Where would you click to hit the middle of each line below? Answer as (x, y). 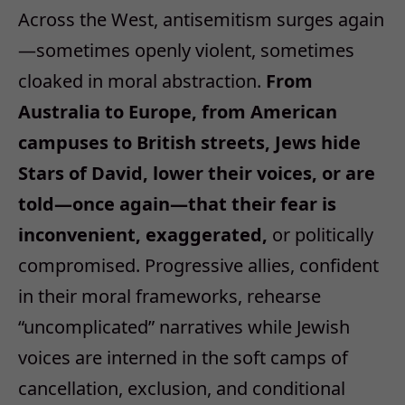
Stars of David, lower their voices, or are (197, 173)
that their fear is (262, 204)
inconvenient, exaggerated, (143, 235)
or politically (320, 235)
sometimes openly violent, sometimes (195, 50)
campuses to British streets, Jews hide (189, 142)
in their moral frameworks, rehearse (170, 296)
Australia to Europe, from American (178, 112)
